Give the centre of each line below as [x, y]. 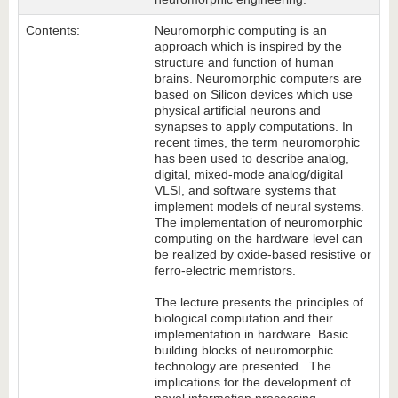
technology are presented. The [243, 366]
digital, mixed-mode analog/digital [249, 174]
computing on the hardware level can [259, 238]
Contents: [53, 30]
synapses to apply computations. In [254, 126]
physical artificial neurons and [238, 110]
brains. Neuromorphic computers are [258, 78]
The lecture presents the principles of [259, 302]
